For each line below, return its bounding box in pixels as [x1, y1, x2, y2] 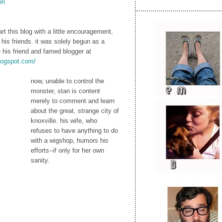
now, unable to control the [31, 77, 104, 85]
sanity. [31, 156, 50, 164]
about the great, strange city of [31, 107, 119, 114]
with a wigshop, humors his [31, 136, 109, 144]
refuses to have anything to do [31, 126, 118, 134]
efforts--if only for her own [31, 146, 104, 154]
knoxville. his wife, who [31, 116, 97, 124]
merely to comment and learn [31, 97, 114, 105]
